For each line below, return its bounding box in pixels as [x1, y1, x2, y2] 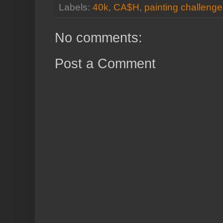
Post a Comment [55, 56, 156, 72]
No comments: [55, 30, 142, 46]
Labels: [59, 2, 93, 13]
